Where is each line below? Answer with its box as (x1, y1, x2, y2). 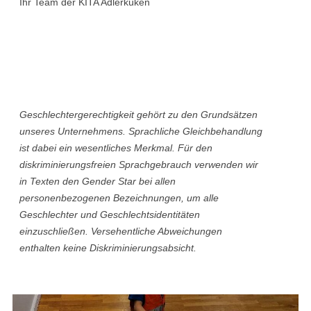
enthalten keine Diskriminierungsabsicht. (19, 242, 197, 254)
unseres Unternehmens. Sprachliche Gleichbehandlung (19, 126, 263, 137)
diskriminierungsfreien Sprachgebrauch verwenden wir (19, 159, 259, 171)
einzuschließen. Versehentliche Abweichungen (19, 226, 223, 237)
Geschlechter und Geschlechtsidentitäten (19, 209, 201, 221)
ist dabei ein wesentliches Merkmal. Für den (19, 142, 213, 154)
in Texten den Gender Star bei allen (19, 176, 176, 187)
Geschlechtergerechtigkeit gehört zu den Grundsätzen (19, 109, 258, 121)
